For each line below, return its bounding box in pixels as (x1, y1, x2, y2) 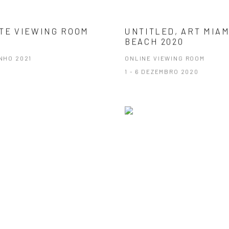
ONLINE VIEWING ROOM (125, 54, 205, 62)
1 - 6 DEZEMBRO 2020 (125, 67, 199, 75)
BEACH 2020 (125, 36, 184, 47)
